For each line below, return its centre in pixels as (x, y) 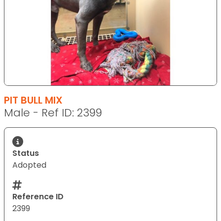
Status (26, 153)
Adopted (29, 165)
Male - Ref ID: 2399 (53, 112)
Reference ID (38, 196)
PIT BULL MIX (33, 100)
